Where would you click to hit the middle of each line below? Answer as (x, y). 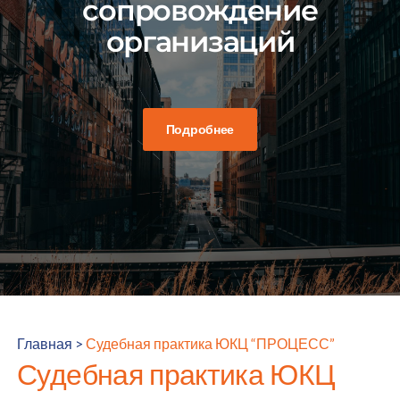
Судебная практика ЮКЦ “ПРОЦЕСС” (211, 343)
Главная (45, 343)
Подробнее (200, 129)
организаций (200, 41)
